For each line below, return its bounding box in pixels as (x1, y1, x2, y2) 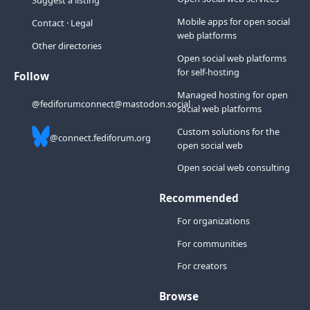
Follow (14, 69, 49, 84)
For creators (176, 259, 227, 273)
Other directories (31, 39, 102, 53)
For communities (176, 237, 247, 250)
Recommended (159, 191, 239, 206)
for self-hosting (176, 66, 239, 79)
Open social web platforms (176, 52, 286, 65)
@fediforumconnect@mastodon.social (31, 98, 190, 111)
